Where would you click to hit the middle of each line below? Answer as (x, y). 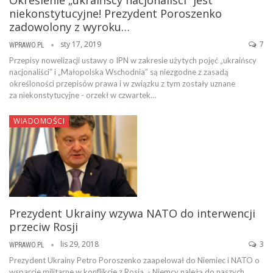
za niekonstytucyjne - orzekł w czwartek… (83, 95)
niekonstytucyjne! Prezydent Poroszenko (115, 14)
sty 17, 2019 (81, 44)
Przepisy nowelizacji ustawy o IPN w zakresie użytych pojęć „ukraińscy (133, 60)
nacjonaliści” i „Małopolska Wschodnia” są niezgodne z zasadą (119, 72)
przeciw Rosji (44, 227)
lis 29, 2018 (80, 244)
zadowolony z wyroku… (69, 27)
